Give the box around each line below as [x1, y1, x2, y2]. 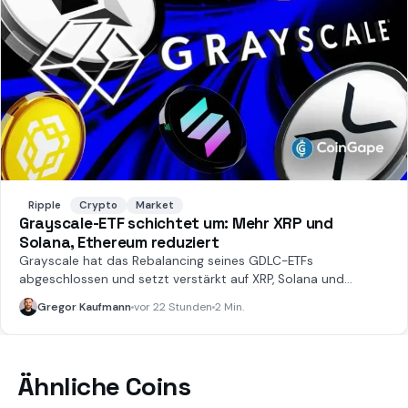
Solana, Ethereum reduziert [19, 232, 219, 253]
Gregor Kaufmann [37, 300, 131, 315]
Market [136, 199, 174, 213]
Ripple [28, 199, 61, 213]
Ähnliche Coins [18, 370, 191, 403]
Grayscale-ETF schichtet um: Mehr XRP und [19, 213, 333, 234]
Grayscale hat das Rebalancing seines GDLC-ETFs [19, 253, 313, 270]
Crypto [79, 199, 117, 213]
